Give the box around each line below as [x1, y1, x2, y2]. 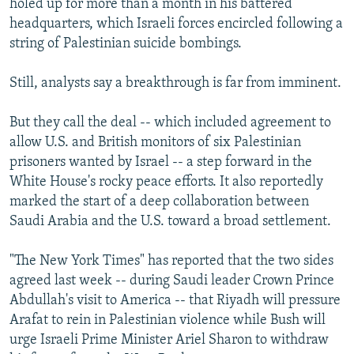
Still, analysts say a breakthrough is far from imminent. [9, 75, 341, 91]
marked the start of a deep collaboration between [9, 194, 309, 209]
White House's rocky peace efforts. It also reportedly [9, 174, 323, 190]
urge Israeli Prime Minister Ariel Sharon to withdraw [9, 332, 329, 348]
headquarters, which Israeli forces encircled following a [9, 16, 343, 32]
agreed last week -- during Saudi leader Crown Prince [9, 273, 334, 288]
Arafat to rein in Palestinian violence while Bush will [9, 312, 326, 328]
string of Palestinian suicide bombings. [9, 36, 242, 51]
